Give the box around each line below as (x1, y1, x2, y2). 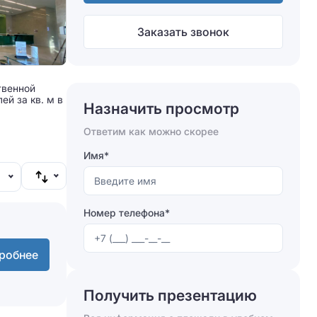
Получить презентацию (83, 287, 257, 304)
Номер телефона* (83, 207, 170, 219)
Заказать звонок (137, 25, 229, 39)
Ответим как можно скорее (83, 125, 219, 137)
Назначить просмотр (83, 100, 239, 117)
